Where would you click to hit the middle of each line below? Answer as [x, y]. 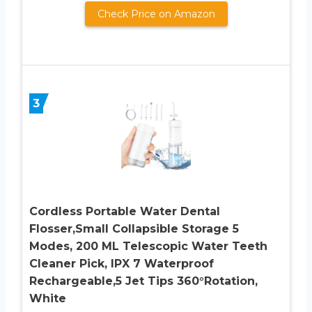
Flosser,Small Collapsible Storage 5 [134, 229]
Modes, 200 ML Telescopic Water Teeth [148, 247]
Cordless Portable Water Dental [125, 212]
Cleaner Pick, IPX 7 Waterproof [122, 264]
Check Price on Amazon [156, 14]
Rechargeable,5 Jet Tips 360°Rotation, [143, 281]
